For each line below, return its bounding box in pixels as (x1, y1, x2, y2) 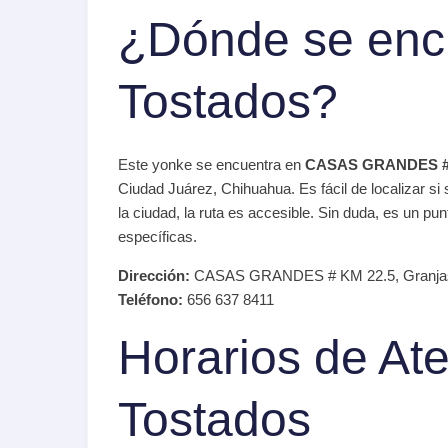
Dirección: (118, 267, 190, 284)
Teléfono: (118, 291, 183, 308)
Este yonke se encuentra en (118, 156, 305, 173)
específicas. (118, 228, 197, 245)
